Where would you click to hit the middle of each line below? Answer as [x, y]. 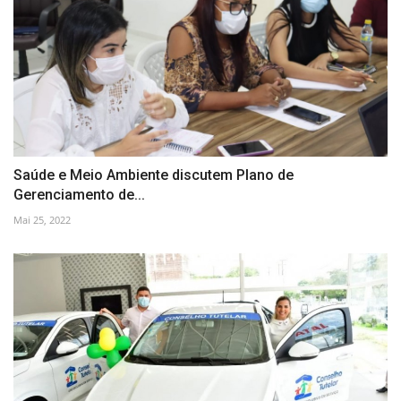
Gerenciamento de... [79, 195]
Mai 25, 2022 [42, 220]
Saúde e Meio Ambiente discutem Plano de [154, 175]
